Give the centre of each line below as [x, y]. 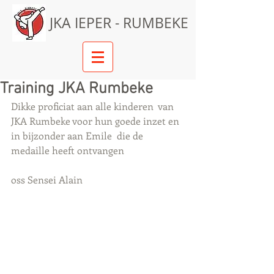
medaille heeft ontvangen [69, 150]
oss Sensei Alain [47, 180]
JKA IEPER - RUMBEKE [119, 23]
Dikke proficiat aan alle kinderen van [94, 106]
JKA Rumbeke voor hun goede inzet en [96, 121]
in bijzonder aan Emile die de [78, 135]
